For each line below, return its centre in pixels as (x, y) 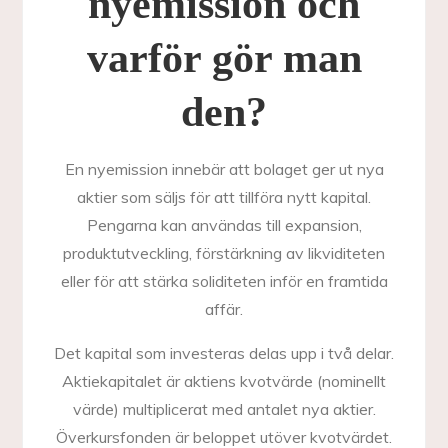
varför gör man (224, 58)
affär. (224, 309)
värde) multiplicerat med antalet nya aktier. (224, 409)
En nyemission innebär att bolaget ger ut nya (224, 169)
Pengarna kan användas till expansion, (224, 225)
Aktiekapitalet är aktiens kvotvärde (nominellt (224, 381)
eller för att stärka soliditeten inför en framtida (224, 281)
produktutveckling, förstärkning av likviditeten (224, 253)
